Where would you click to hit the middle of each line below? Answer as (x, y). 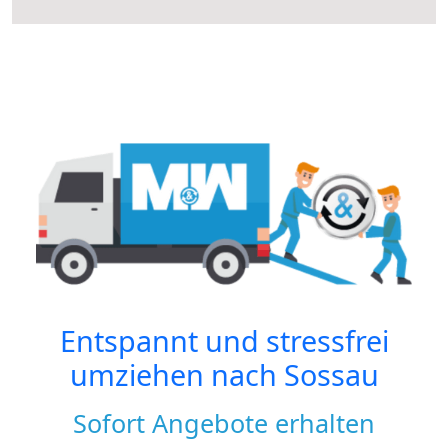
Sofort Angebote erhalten (224, 422)
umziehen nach (176, 374)
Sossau (331, 374)
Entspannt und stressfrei (224, 340)
